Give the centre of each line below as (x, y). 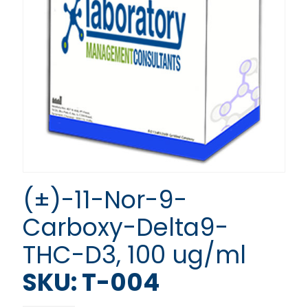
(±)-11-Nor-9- (105, 200)
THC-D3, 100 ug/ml (134, 255)
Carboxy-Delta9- (125, 227)
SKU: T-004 (91, 282)
